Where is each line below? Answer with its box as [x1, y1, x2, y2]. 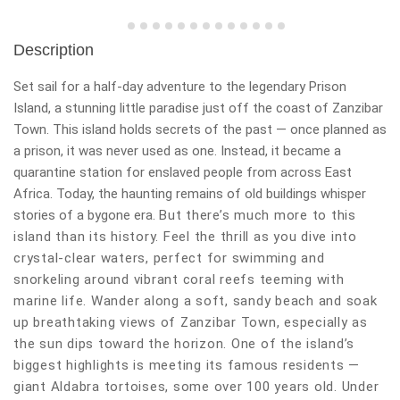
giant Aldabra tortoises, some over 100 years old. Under [13, 379, 379, 395]
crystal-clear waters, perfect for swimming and [13, 250, 325, 266]
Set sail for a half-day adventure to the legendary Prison [13, 79, 346, 95]
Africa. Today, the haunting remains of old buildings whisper [13, 186, 366, 202]
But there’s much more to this [159, 207, 356, 223]
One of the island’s [230, 336, 354, 352]
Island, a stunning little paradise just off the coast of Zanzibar [13, 100, 383, 116]
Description [13, 41, 94, 59]
